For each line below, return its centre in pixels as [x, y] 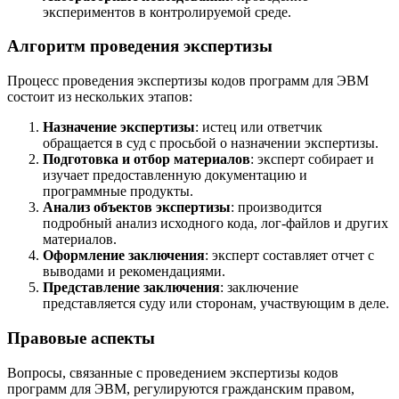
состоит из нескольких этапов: [100, 97]
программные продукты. [118, 191]
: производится [276, 208]
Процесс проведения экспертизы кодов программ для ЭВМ [188, 81]
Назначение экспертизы [119, 127]
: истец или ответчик [259, 127]
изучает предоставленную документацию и [175, 175]
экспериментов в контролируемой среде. [167, 12]
